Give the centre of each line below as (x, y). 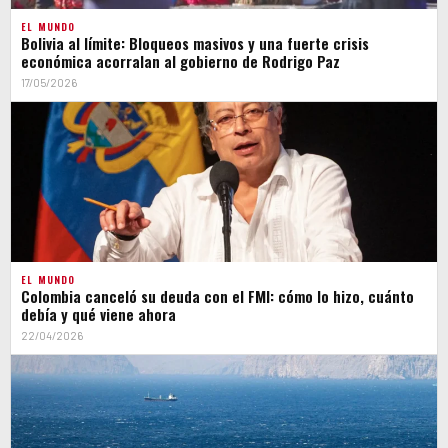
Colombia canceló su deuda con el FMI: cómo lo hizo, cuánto (217, 296)
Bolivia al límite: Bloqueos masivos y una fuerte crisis (195, 43)
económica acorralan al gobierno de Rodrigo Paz (180, 61)
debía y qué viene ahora (98, 314)
